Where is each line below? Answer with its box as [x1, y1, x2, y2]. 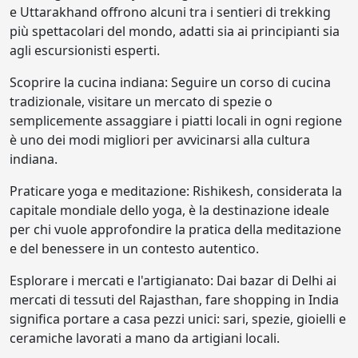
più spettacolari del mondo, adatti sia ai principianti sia [10, 22, 340, 40]
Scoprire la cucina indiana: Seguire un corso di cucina [10, 74, 331, 91]
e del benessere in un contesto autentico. [10, 240, 259, 257]
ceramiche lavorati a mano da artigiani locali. [10, 329, 280, 347]
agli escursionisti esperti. [10, 42, 160, 59]
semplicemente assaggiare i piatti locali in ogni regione [10, 112, 342, 129]
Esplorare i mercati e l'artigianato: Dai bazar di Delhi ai [10, 272, 336, 289]
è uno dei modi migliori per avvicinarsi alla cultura [10, 131, 310, 149]
